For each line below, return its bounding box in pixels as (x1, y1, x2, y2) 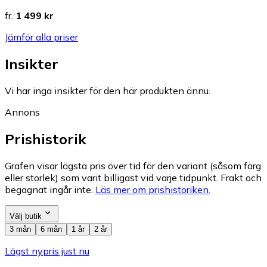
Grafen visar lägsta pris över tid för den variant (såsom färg (5, 159, 261, 172)
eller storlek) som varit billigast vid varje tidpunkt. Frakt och (5, 171, 262, 184)
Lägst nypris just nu (5, 244, 89, 257)
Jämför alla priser (5, 31, 78, 44)
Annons (5, 105, 40, 118)
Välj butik (10, 211, 42, 221)
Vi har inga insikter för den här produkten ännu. (5, 84, 210, 97)
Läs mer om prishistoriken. (95, 183, 210, 195)
